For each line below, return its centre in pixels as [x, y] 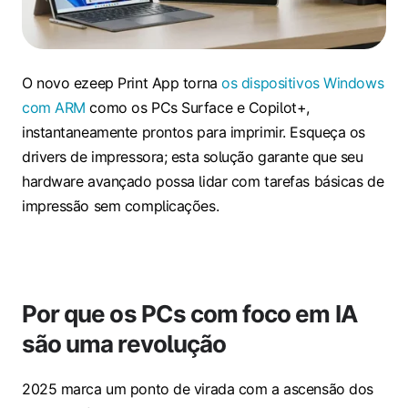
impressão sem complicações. [121, 206]
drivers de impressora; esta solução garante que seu [193, 157]
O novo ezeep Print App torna [122, 83]
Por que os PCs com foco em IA [189, 314]
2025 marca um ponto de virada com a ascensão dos [198, 389]
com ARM [54, 108]
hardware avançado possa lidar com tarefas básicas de [203, 182]
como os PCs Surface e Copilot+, [197, 108]
